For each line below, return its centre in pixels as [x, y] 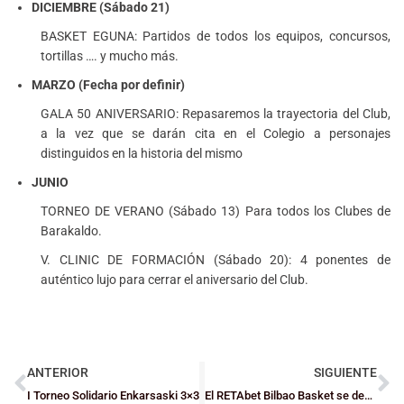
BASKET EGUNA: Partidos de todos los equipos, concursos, [216, 36]
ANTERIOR [58, 372]
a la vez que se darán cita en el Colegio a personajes [216, 133]
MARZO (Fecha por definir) [108, 84]
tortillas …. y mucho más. [110, 55]
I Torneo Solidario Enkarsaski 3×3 [113, 395]
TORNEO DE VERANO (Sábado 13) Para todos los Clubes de [216, 211]
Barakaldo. [71, 230]
